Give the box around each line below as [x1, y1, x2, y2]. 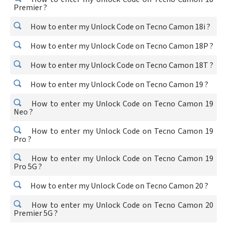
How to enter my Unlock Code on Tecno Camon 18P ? [29, 41, 213, 52]
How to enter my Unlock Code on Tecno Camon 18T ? [29, 60, 213, 71]
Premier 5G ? [14, 208, 58, 219]
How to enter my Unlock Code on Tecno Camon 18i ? [29, 21, 210, 32]
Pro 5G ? [14, 161, 42, 172]
